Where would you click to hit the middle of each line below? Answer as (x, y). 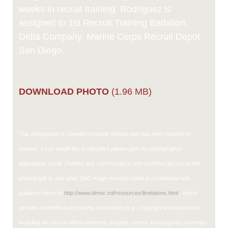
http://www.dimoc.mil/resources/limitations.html (121, 193)
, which (188, 193)
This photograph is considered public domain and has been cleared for (105, 134)
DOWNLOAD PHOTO (64, 92)
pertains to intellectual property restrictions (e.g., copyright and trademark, (110, 208)
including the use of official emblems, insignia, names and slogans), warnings (113, 223)
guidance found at (41, 193)
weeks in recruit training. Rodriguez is (95, 9)
